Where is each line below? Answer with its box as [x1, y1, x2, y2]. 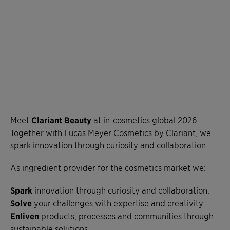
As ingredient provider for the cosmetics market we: [10, 162, 206, 172]
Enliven [10, 210, 41, 221]
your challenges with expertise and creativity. [32, 197, 205, 208]
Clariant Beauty [31, 114, 91, 125]
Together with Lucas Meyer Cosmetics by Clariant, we [10, 127, 211, 138]
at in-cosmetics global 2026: [91, 114, 199, 125]
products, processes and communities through [41, 210, 214, 221]
